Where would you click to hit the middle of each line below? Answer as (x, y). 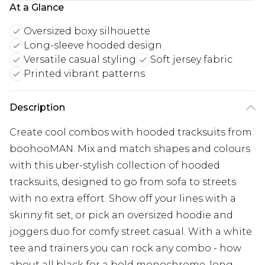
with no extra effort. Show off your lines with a (123, 198)
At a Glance (37, 7)
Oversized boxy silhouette (87, 31)
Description (37, 107)
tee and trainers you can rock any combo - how (125, 248)
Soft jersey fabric (191, 59)
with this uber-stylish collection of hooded (115, 165)
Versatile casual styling (80, 59)
